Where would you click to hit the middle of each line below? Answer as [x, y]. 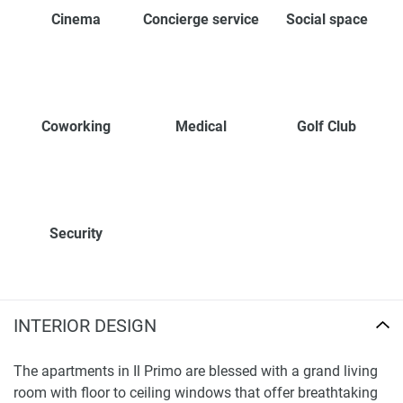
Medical [201, 127]
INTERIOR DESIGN [85, 326]
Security [76, 234]
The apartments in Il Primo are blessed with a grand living [196, 372]
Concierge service [201, 20]
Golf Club [327, 127]
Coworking [76, 127]
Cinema [76, 20]
